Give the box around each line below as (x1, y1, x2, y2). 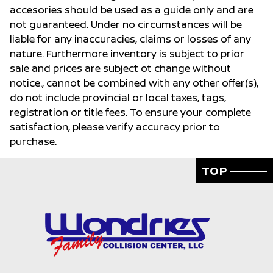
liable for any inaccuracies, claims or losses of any (10, 32, 251, 46)
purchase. (10, 135, 57, 149)
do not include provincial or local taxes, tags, (10, 91, 226, 105)
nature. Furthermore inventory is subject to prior (10, 47, 244, 61)
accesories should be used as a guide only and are (10, 3, 253, 17)
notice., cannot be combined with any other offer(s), (10, 76, 258, 90)
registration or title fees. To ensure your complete (10, 105, 251, 119)
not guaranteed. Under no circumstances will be (10, 18, 242, 32)
